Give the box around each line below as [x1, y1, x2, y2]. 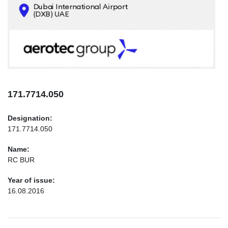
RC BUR [8, 156, 35, 164]
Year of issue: [8, 176, 55, 184]
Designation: [8, 114, 52, 122]
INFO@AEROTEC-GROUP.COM [8, 52, 128, 61]
